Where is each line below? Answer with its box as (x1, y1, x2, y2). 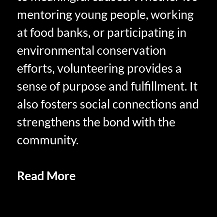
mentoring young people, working (17, 6, 194, 21)
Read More (17, 168, 76, 183)
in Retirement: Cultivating (17, 186, 153, 201)
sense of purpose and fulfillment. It (17, 78, 198, 93)
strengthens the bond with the (17, 114, 175, 129)
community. (17, 132, 78, 147)
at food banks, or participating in (17, 24, 186, 39)
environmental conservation (17, 42, 166, 57)
